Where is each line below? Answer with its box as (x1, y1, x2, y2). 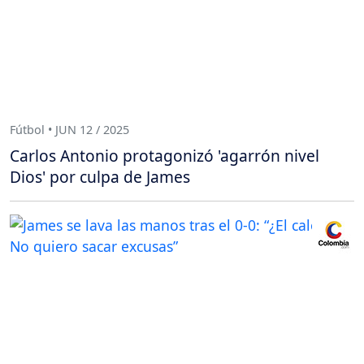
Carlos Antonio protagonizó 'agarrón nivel (10, 144, 319, 167)
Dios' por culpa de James (10, 165, 190, 188)
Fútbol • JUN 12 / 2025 (10, 122, 129, 138)
